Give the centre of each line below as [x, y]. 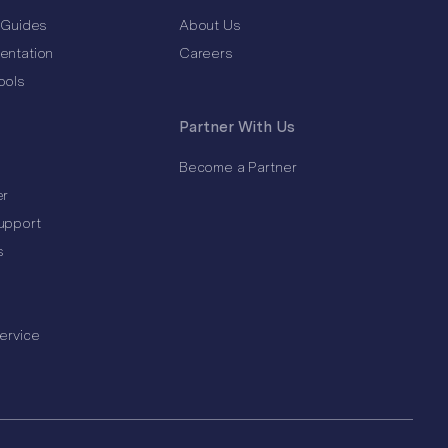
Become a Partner [237, 167]
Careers [205, 53]
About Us [209, 25]
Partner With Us [236, 127]
